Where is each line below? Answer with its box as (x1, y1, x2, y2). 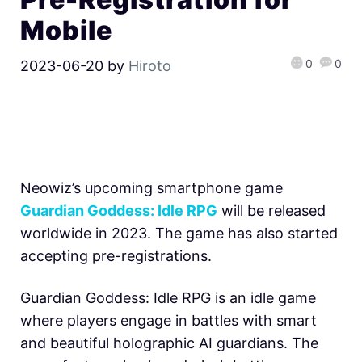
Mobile (20, 15, 113, 47)
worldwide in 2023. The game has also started (20, 224, 338, 242)
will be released (217, 201, 326, 219)
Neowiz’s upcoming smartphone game (20, 179, 283, 196)
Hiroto (128, 57, 171, 75)
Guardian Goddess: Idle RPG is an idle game (20, 288, 316, 306)
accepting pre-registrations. (20, 246, 212, 264)
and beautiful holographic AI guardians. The (20, 334, 318, 351)
